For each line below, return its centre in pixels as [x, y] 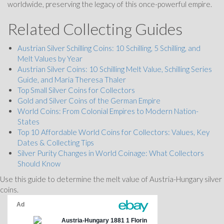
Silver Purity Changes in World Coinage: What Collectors [111, 153]
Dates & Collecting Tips [56, 142]
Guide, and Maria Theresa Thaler [72, 79]
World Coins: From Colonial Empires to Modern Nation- [108, 111]
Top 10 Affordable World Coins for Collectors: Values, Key [113, 132]
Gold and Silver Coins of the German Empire [89, 100]
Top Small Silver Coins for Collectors [76, 90]
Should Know [39, 163]
